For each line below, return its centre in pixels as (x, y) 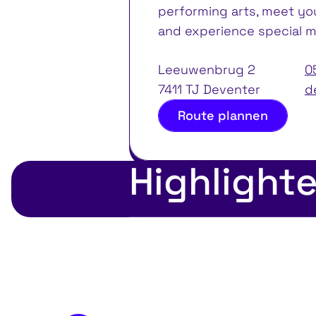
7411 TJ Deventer (209, 89)
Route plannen (223, 115)
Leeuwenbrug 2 (206, 69)
